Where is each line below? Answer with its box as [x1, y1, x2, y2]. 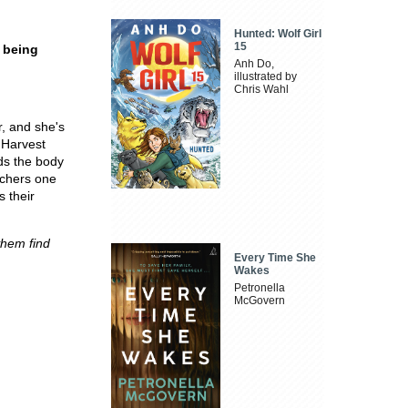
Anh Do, [234, 57, 275, 71]
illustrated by [234, 70, 298, 84]
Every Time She [234, 250, 317, 264]
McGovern [234, 293, 286, 307]
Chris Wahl [234, 83, 290, 97]
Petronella [234, 280, 286, 294]
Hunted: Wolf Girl [234, 27, 322, 41]
